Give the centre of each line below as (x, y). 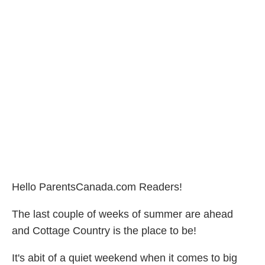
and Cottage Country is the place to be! (104, 231)
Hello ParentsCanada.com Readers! (97, 187)
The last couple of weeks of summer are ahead (122, 214)
